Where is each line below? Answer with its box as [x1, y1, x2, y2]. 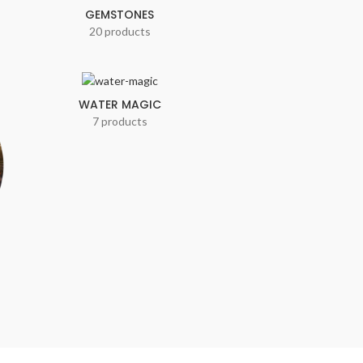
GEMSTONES [85, 6, 155, 23]
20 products [88, 23, 151, 38]
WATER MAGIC [78, 96, 161, 113]
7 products [92, 114, 147, 129]
